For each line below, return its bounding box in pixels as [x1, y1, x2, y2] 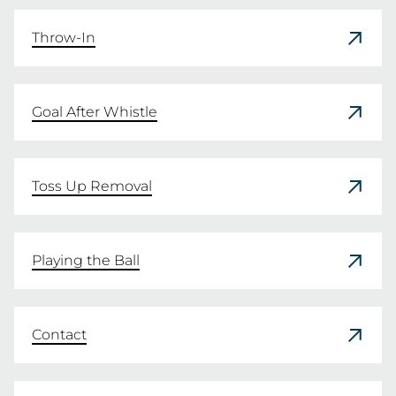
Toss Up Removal [32, 178, 152, 194]
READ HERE [63, 20, 136, 34]
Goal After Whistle [32, 103, 157, 120]
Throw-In [32, 29, 95, 46]
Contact [32, 326, 87, 343]
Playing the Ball [32, 252, 140, 269]
